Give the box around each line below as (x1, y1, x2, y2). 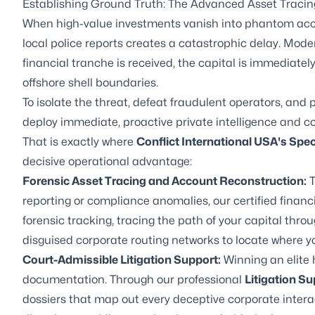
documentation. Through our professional (22, 272, 245, 286)
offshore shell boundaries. (22, 75, 158, 89)
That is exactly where (22, 134, 136, 148)
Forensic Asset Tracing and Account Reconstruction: (22, 174, 307, 188)
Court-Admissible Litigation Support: (22, 252, 221, 266)
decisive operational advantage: (22, 154, 192, 168)
